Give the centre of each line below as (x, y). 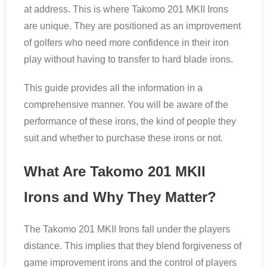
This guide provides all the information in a (113, 88)
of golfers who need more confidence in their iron (126, 43)
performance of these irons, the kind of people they (130, 121)
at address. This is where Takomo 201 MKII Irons (126, 9)
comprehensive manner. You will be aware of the (126, 105)
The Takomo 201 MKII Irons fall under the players (127, 229)
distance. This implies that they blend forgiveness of (133, 246)
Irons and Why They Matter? (120, 197)
